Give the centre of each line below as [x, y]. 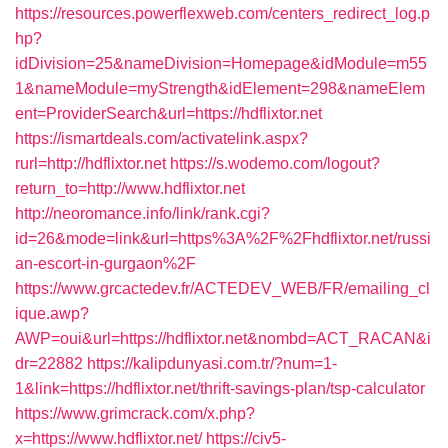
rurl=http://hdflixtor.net [90, 163]
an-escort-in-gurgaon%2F [105, 263]
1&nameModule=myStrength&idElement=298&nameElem [220, 88]
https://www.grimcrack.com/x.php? [135, 413]
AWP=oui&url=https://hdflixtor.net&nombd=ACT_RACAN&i [223, 338]
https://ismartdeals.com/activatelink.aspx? [161, 138]
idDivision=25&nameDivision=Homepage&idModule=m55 [221, 63]
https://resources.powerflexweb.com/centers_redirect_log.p [222, 13]
